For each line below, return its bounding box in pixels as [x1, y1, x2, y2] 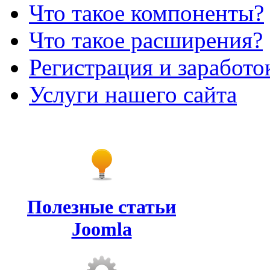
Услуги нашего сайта [29, 81, 237, 107]
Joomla [71, 218, 132, 240]
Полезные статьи [27, 196, 176, 218]
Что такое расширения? [29, 27, 263, 53]
